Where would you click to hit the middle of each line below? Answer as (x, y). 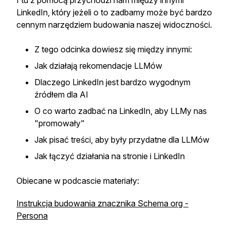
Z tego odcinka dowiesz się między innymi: (113, 49)
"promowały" (60, 123)
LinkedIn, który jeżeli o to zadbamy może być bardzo (114, 12)
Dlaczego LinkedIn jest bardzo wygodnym (112, 82)
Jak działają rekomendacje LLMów (98, 66)
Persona (32, 216)
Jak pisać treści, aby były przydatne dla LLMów (122, 140)
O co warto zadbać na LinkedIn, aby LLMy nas (121, 111)
